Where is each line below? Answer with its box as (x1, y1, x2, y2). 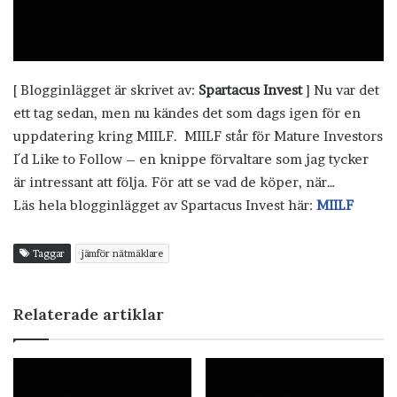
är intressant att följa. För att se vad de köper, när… (13, 173, 336, 191)
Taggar (30, 246, 65, 260)
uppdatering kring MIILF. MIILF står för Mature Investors (13, 127, 383, 144)
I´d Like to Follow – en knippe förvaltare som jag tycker (13, 150, 369, 167)
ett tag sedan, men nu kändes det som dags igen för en (13, 104, 361, 121)
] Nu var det (302, 81, 379, 98)
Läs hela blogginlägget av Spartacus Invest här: (13, 196, 316, 214)
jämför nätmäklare (82, 246, 163, 260)
